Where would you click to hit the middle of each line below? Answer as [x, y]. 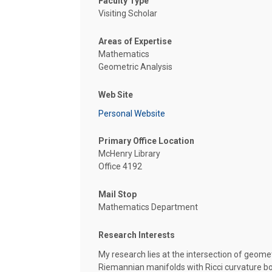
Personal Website [132, 114]
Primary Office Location [146, 141]
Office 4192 [120, 166]
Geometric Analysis [135, 66]
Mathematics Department [148, 207]
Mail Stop [117, 194]
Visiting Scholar [128, 13]
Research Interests [137, 235]
